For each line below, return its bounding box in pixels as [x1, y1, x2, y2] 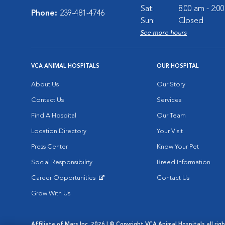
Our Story [157, 81, 185, 88]
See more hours [140, 30, 187, 36]
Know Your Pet [157, 144, 199, 150]
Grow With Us [31, 190, 70, 197]
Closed [178, 17, 203, 25]
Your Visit [157, 128, 183, 135]
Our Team [157, 113, 186, 119]
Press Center [31, 144, 68, 150]
